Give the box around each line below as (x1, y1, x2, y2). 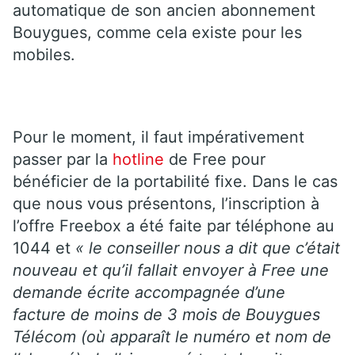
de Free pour (169, 149, 265, 169)
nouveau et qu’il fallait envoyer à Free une (13, 260, 329, 280)
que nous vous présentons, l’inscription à (13, 193, 319, 213)
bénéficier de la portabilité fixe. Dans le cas (13, 171, 338, 191)
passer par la (13, 149, 108, 169)
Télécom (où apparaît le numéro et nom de (13, 326, 331, 346)
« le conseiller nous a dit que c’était (75, 238, 340, 258)
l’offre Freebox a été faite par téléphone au (13, 216, 334, 235)
